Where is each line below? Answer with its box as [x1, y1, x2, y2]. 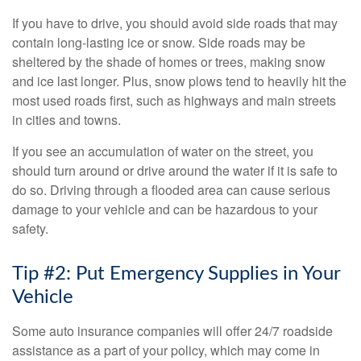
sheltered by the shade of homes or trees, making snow [12, 52, 326, 72]
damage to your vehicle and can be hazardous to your [12, 200, 317, 219]
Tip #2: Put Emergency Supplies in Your [12, 264, 340, 284]
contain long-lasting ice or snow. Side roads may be [12, 33, 305, 52]
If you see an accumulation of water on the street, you [12, 142, 313, 161]
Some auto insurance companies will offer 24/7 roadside [12, 322, 333, 341]
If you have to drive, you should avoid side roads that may [12, 14, 338, 33]
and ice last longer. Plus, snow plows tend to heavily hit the [12, 72, 346, 91]
